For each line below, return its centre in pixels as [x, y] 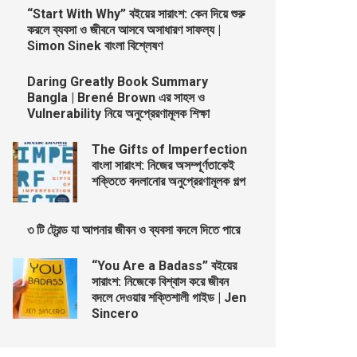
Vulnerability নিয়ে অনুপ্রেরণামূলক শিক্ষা [119, 113]
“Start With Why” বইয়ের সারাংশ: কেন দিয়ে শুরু [136, 14]
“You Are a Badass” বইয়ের [165, 265]
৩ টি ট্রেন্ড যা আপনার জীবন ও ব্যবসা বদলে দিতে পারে [134, 229]
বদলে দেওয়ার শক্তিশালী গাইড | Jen [169, 297]
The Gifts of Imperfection [170, 149]
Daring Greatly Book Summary [118, 81]
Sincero [116, 313]
